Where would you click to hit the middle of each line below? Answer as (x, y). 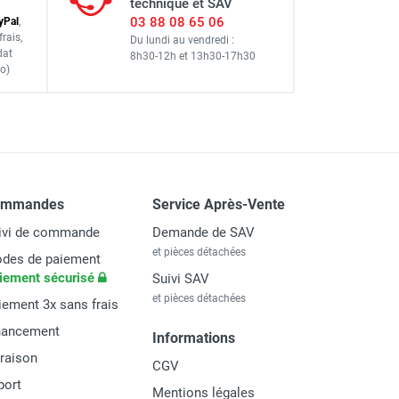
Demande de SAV (204, 232)
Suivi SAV (181, 278)
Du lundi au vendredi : (182, 40)
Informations (194, 338)
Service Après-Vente (219, 204)
